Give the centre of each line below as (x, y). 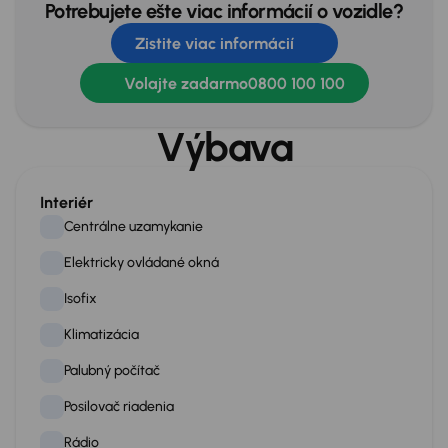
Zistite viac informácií (214, 43)
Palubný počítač (112, 370)
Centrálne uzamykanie (133, 226)
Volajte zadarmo (185, 83)
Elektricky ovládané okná (141, 262)
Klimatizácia (101, 334)
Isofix (80, 298)
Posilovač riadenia (119, 406)
